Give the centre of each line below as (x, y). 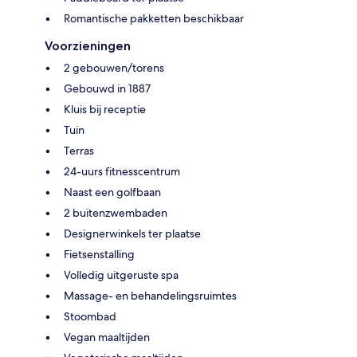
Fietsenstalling (99, 254)
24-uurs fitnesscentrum (122, 171)
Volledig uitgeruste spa (121, 275)
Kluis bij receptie (105, 109)
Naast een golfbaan (112, 192)
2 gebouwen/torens (114, 67)
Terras (79, 150)
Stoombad (90, 316)
